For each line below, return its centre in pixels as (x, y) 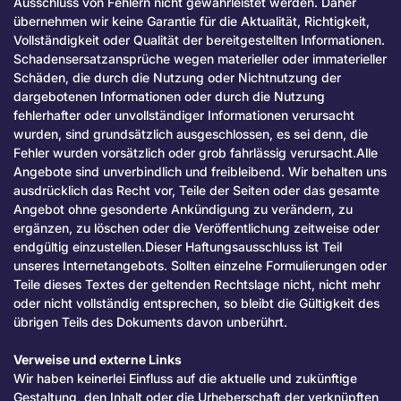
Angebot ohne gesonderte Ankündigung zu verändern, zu (183, 209)
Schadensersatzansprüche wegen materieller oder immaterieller (200, 59)
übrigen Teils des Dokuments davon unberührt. (150, 322)
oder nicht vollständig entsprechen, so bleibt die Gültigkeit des (196, 303)
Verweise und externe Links (98, 360)
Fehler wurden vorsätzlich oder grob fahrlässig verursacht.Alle (196, 153)
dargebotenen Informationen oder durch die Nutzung (169, 97)
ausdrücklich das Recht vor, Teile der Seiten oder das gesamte (196, 191)
